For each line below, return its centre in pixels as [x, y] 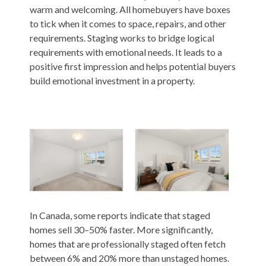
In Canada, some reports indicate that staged [120, 216]
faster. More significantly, [160, 230]
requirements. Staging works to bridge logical [122, 37]
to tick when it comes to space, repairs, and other [128, 23]
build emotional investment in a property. [112, 80]
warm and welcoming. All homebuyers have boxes [130, 9]
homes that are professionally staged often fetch [127, 244]
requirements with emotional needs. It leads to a [126, 52]
